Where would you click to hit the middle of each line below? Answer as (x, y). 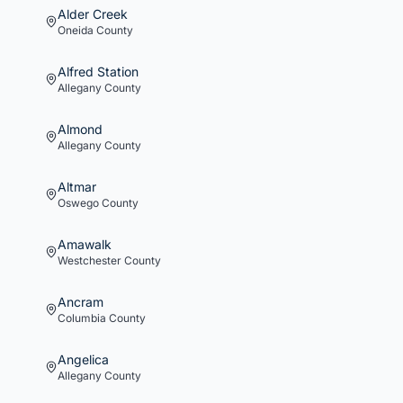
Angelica (83, 359)
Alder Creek (93, 14)
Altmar (77, 187)
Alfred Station (98, 72)
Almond (80, 129)
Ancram (81, 302)
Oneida (76, 30)
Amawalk (85, 244)
